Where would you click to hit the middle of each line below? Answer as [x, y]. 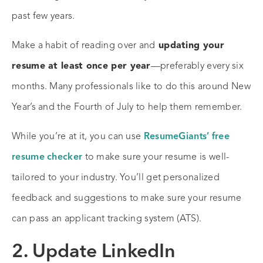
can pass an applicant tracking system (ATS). [107, 219]
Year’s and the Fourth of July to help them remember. [127, 108]
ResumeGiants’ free [187, 137]
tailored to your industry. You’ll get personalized [116, 178]
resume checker [47, 158]
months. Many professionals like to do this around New [131, 87]
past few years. [43, 17]
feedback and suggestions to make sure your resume [127, 199]
